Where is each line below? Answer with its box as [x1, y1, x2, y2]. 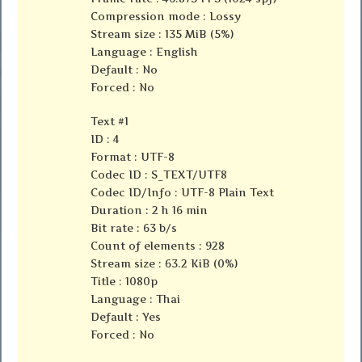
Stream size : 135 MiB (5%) [90, 27, 234, 40]
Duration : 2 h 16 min [90, 203, 208, 217]
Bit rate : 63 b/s [90, 221, 178, 234]
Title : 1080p [90, 274, 158, 288]
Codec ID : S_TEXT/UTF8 [90, 167, 228, 181]
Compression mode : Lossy [90, 9, 242, 23]
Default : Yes [90, 309, 162, 323]
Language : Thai [90, 292, 181, 305]
